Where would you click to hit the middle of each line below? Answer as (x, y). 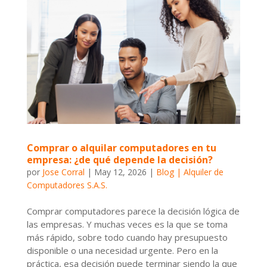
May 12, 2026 (120, 172)
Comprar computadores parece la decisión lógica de (133, 211)
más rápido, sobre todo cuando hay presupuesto (127, 237)
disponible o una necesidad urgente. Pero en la (122, 250)
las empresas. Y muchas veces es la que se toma (127, 224)
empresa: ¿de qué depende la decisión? (119, 159)
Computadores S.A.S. (67, 185)
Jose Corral (63, 172)
